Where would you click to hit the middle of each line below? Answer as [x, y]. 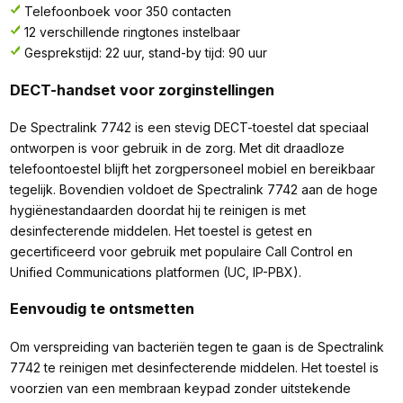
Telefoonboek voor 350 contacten [127, 12]
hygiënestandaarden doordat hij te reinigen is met [157, 210]
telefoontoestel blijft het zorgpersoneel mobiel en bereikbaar [192, 168]
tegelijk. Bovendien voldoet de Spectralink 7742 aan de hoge [193, 189]
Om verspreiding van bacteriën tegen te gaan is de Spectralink [197, 346]
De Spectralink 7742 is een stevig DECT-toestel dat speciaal [189, 127]
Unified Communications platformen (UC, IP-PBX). [155, 272]
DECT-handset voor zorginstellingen [142, 90]
